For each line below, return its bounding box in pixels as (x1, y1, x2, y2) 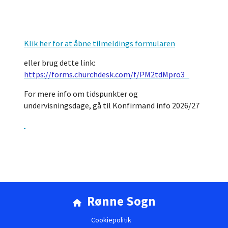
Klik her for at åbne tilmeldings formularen (24, 38, 175, 48)
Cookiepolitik (91, 215, 131, 224)
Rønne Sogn (84, 193, 156, 209)
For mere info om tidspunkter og (24, 89, 138, 99)
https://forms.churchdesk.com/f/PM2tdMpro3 (24, 69, 186, 79)
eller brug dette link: (24, 58, 95, 68)
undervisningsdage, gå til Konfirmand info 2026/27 (24, 100, 199, 110)
